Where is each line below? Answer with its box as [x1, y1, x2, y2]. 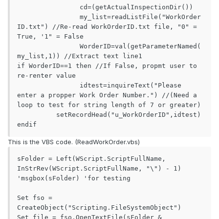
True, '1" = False [17, 33, 84, 41]
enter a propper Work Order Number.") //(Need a [17, 91, 197, 99]
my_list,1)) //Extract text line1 [17, 52, 142, 60]
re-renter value [17, 72, 80, 80]
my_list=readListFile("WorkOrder [17, 13, 80, 21]
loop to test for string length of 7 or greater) [17, 101, 201, 109]
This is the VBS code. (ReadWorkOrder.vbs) [8, 138, 140, 146]
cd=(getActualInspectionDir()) [17, 3, 80, 11]
